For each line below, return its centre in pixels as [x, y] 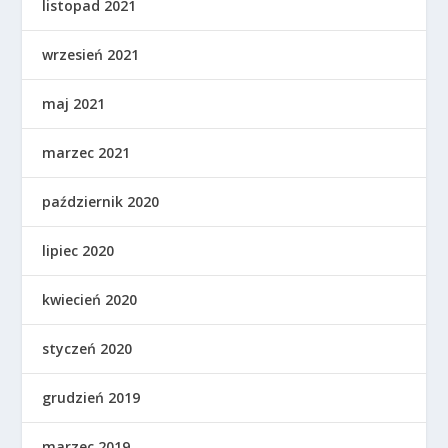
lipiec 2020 [78, 251]
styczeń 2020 [87, 349]
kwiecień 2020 [90, 300]
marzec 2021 [86, 153]
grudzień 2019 [91, 398]
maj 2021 [74, 104]
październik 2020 [101, 202]
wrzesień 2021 [91, 55]
